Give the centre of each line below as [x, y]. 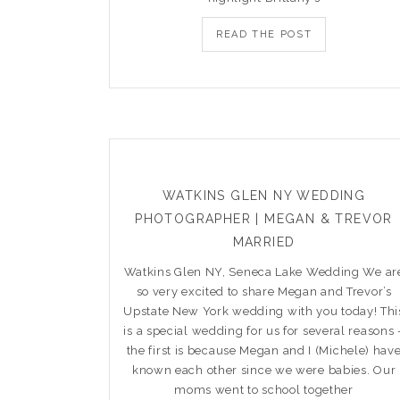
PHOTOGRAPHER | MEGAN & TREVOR [264, 218]
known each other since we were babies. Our [264, 370]
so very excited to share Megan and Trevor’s [264, 291]
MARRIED [264, 242]
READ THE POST [264, 34]
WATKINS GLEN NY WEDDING [264, 195]
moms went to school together [264, 389]
